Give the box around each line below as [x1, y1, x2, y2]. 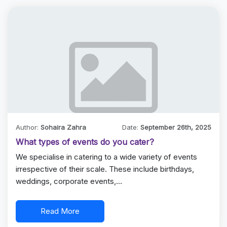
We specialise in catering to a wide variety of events [15, 152, 197, 162]
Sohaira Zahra [40, 123, 86, 131]
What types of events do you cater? [15, 137, 154, 147]
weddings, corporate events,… [15, 176, 122, 186]
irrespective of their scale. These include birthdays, [15, 164, 194, 174]
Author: [15, 123, 41, 131]
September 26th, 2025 [140, 123, 212, 131]
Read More [40, 206, 80, 216]
